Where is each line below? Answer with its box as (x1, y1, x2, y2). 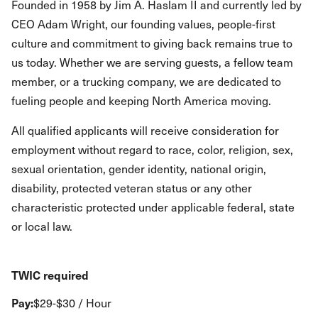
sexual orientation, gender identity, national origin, (11, 160, 266, 177)
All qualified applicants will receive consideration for (11, 121, 279, 138)
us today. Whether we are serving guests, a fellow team (11, 53, 293, 70)
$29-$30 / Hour (33, 294, 111, 311)
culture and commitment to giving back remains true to (11, 34, 292, 51)
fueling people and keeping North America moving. (11, 92, 271, 109)
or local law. (11, 217, 72, 234)
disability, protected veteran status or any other (11, 179, 252, 196)
